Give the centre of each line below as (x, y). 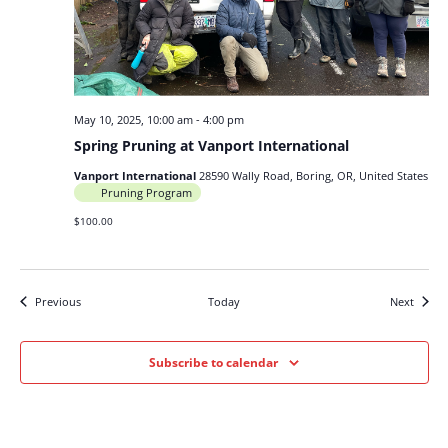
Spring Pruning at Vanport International (211, 145)
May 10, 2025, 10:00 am (133, 119)
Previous (57, 301)
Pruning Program (146, 192)
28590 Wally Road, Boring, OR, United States (313, 175)
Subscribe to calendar (213, 362)
